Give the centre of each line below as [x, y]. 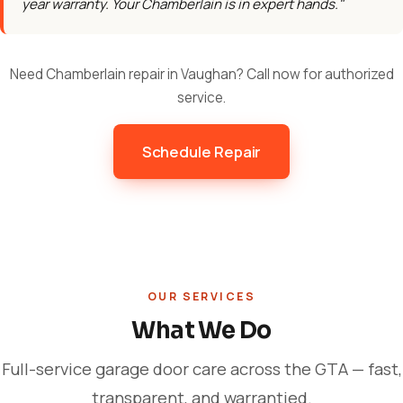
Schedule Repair [201, 152]
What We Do [201, 330]
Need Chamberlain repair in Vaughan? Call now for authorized [201, 74]
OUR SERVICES [201, 296]
